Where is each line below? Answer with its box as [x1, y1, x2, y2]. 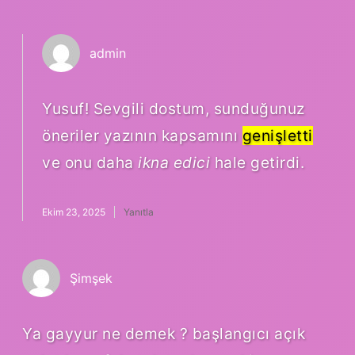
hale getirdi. [210, 152, 304, 172]
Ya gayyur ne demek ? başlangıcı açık [22, 323, 305, 343]
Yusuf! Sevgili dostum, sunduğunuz [42, 98, 305, 118]
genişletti [242, 125, 313, 145]
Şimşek [70, 269, 113, 286]
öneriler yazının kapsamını [42, 125, 242, 145]
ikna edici [138, 152, 210, 172]
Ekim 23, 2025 [42, 205, 105, 218]
